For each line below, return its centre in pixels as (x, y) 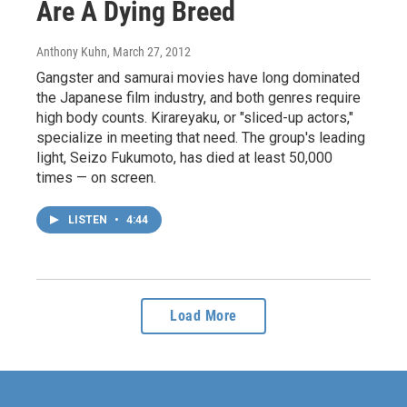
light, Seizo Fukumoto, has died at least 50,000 (184, 157)
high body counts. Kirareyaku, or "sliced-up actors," (195, 117)
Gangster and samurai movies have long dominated (198, 77)
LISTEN (89, 219)
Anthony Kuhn (72, 51)
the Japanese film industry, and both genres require (199, 97)
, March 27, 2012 (149, 51)
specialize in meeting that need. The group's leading (201, 137)
